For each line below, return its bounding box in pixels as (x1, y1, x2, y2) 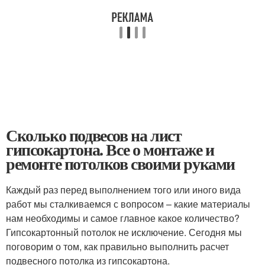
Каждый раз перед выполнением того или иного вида (6, 182, 241, 196)
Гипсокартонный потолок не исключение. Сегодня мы (6, 225, 242, 239)
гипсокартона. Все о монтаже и (6, 137, 214, 161)
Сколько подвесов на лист (6, 122, 182, 147)
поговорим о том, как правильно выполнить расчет (6, 239, 229, 253)
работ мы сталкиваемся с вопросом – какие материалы (6, 196, 250, 211)
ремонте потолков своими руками (6, 151, 235, 176)
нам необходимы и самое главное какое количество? (6, 211, 240, 225)
